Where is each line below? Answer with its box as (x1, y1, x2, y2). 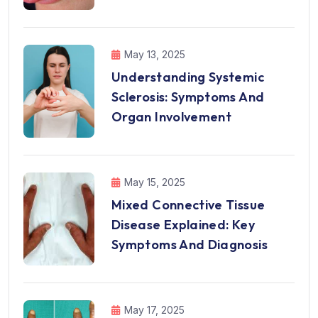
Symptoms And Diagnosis (111, 236, 268, 253)
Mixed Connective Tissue (111, 197, 265, 214)
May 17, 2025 (124, 304, 185, 317)
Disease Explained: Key (111, 216, 255, 234)
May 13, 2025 (124, 48, 185, 61)
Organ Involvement (111, 109, 232, 126)
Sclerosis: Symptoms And (111, 89, 265, 106)
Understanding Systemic (111, 69, 264, 86)
